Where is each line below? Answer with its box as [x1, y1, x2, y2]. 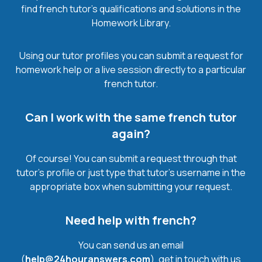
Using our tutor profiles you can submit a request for [19, 49, 243, 62]
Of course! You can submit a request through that [25, 151, 237, 165]
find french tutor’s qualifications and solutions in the [21, 2, 241, 15]
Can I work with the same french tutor [25, 109, 237, 125]
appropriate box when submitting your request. [30, 180, 232, 193]
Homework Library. [91, 16, 171, 29]
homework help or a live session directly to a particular [16, 63, 246, 76]
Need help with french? [65, 212, 196, 228]
